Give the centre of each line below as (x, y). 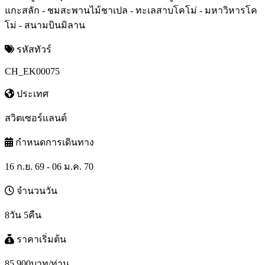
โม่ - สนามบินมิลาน (45, 25)
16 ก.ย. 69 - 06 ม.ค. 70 (49, 166)
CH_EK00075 (32, 71)
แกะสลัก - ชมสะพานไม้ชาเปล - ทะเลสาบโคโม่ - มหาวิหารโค (131, 10)
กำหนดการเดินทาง (54, 142)
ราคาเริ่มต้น (40, 239)
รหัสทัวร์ (33, 49)
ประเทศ (31, 93)
